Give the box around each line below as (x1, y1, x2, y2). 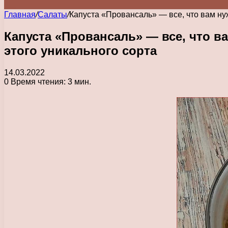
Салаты (38, 10, 67, 19)
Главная (4, 10, 36, 19)
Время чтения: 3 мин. (9, 77, 91, 86)
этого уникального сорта (4, 43, 157, 58)
